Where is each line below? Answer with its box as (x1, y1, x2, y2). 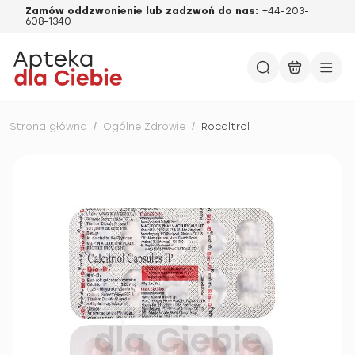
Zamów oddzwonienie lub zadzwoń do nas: (25, 6, 261, 17)
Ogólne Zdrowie (103, 121, 185, 132)
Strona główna (10, 121, 87, 132)
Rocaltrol (201, 121, 250, 132)
